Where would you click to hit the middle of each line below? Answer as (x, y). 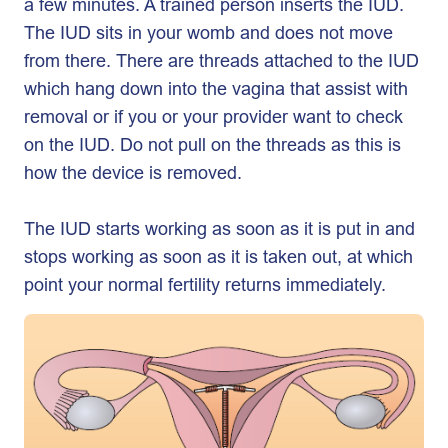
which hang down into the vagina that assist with (216, 88)
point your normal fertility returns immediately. (205, 284)
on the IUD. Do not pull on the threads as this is (212, 144)
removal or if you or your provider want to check (213, 116)
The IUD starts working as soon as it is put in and (219, 228)
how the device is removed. (133, 172)
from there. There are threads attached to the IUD (221, 60)
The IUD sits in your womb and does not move (208, 32)
